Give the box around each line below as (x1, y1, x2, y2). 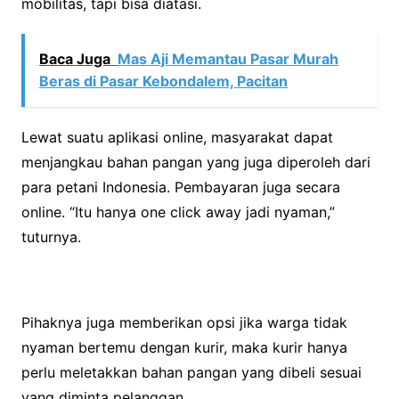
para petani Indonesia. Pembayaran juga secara (20, 177, 340, 196)
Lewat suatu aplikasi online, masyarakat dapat (20, 127, 333, 146)
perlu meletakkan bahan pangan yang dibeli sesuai (20, 362, 362, 381)
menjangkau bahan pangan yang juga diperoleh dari (20, 152, 370, 171)
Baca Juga (38, 49, 110, 68)
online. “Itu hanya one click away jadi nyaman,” (20, 202, 335, 221)
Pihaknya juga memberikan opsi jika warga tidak (20, 313, 347, 331)
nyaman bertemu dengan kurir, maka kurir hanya (20, 338, 347, 356)
